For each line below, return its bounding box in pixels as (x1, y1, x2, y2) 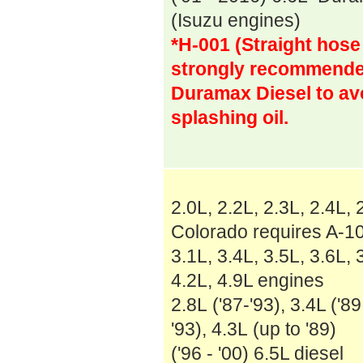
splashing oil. (171, 107, 288, 128)
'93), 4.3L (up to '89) (171, 318, 336, 340)
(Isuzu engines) (171, 10, 301, 31)
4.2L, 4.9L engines (171, 270, 324, 291)
